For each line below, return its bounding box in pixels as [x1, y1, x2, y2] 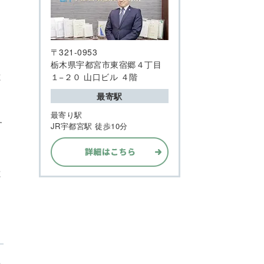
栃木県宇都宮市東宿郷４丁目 [51, 58, 162, 71]
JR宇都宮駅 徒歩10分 [51, 120, 128, 132]
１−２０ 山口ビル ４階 [51, 71, 138, 83]
